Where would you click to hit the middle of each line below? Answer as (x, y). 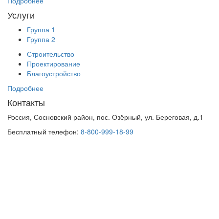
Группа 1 (41, 29)
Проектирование (54, 63)
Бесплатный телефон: (44, 131)
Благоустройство (54, 73)
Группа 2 (41, 39)
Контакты (26, 102)
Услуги (21, 14)
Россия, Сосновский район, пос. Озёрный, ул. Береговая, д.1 (105, 117)
